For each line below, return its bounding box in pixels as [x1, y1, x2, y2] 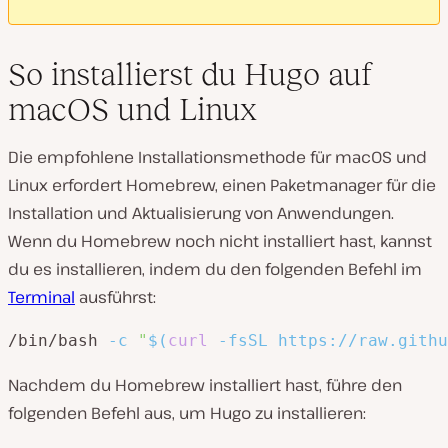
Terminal [8, 285, 75, 308]
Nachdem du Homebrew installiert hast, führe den [8, 373, 402, 396]
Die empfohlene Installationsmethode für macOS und [8, 145, 427, 168]
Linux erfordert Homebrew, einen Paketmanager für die [8, 173, 436, 196]
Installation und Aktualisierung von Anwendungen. [8, 201, 394, 224]
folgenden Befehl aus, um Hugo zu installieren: [8, 401, 366, 424]
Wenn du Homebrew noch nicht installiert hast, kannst [8, 229, 432, 252]
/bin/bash [8, 330, 108, 350]
